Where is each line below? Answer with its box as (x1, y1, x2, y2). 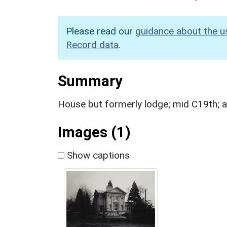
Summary (58, 72, 122, 90)
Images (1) (58, 123, 131, 141)
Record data (66, 39, 119, 51)
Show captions (64, 149, 130, 161)
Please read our (66, 25, 135, 37)
